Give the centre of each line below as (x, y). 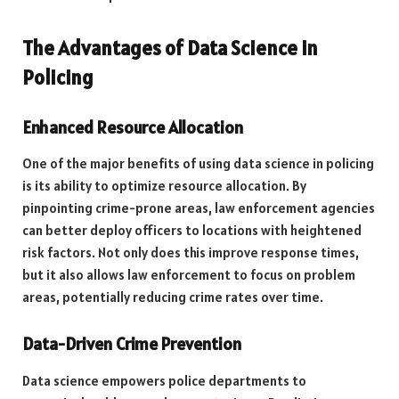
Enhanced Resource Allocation (133, 127)
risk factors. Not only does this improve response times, (191, 253)
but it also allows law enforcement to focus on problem (189, 275)
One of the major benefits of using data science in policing (198, 164)
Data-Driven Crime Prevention (132, 344)
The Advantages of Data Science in (170, 47)
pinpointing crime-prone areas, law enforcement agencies (199, 208)
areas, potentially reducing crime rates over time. (173, 297)
